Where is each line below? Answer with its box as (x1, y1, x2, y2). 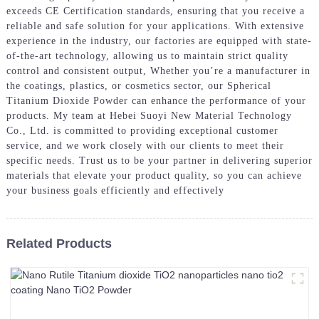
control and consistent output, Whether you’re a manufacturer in (6, 65, 310, 76)
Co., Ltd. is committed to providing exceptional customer (6, 125, 278, 136)
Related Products (6, 236, 112, 251)
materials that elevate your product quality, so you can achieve (6, 169, 302, 181)
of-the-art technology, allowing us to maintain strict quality (6, 50, 288, 61)
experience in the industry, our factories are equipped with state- (6, 35, 312, 46)
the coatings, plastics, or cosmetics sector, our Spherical (6, 80, 271, 91)
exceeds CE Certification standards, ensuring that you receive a (6, 5, 305, 16)
